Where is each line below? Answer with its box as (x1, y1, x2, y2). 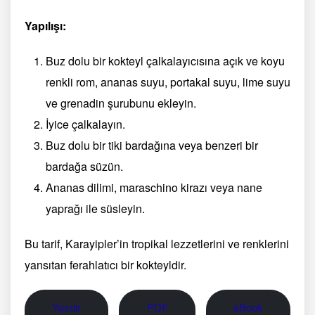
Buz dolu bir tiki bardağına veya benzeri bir (46, 136, 258, 153)
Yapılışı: (25, 17, 66, 34)
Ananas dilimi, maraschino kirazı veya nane (46, 179, 262, 195)
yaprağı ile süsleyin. (46, 200, 145, 217)
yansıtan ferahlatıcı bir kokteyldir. (25, 256, 186, 273)
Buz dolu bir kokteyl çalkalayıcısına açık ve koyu (46, 52, 285, 69)
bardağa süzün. (46, 157, 123, 174)
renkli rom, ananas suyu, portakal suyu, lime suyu (46, 73, 290, 90)
